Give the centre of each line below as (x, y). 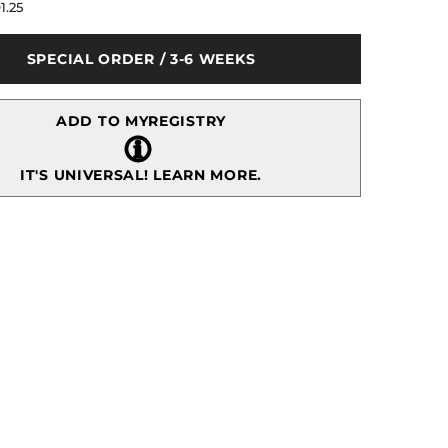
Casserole (44, 47)
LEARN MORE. (207, 175)
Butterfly (40, 17)
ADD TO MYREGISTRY (141, 121)
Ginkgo (36, 32)
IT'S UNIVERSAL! (87, 175)
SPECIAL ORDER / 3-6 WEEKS (141, 59)
